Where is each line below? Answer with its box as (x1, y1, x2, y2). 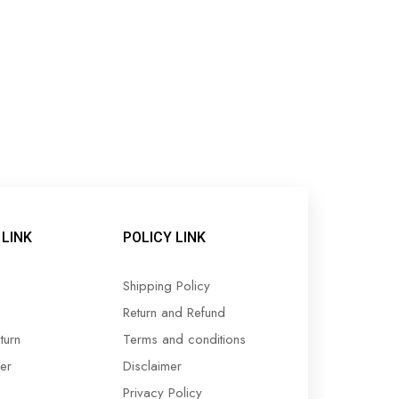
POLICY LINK (123, 229, 206, 246)
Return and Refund (123, 303, 225, 322)
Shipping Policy (123, 276, 210, 296)
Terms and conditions (123, 330, 246, 349)
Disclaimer (123, 356, 182, 376)
